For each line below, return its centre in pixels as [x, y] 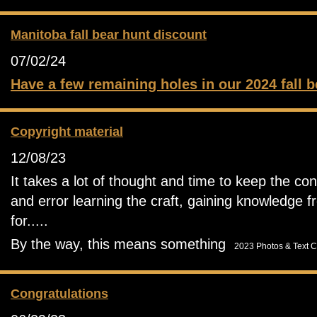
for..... [29, 221]
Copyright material [67, 132]
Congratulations [59, 294]
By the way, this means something [122, 244]
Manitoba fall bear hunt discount [109, 35]
